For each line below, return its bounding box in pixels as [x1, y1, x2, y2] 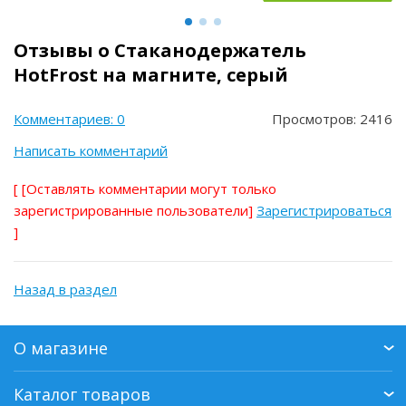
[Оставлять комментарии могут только [22, 179, 276, 198]
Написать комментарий [14, 141, 168, 159]
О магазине [14, 337, 108, 359]
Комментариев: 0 [14, 110, 125, 128]
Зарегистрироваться [256, 201, 391, 219]
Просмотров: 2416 [272, 110, 392, 128]
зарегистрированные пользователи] [14, 201, 256, 219]
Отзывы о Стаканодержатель [14, 38, 306, 63]
